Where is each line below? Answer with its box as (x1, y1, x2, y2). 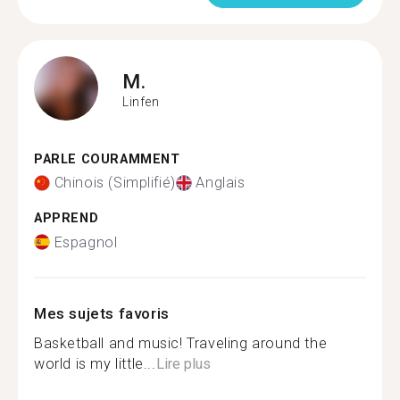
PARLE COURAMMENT (34, 151, 180, 167)
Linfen (122, 95, 160, 109)
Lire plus (155, 354, 211, 372)
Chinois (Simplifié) (54, 174, 176, 191)
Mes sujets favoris (34, 304, 170, 322)
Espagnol (54, 233, 118, 251)
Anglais (196, 174, 246, 191)
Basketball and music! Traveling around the (34, 334, 328, 352)
